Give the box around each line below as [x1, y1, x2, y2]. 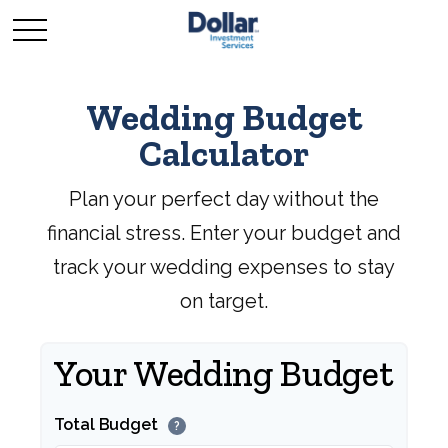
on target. [180, 289, 268, 313]
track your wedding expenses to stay [53, 255, 395, 279]
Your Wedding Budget [54, 352, 393, 395]
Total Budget [54, 415, 162, 434]
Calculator [139, 132, 309, 175]
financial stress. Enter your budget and [47, 221, 401, 245]
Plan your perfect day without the [69, 187, 379, 211]
